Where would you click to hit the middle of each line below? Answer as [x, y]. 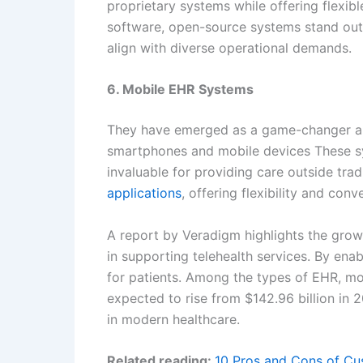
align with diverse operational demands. [229, 47]
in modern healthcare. [173, 319]
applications [144, 193]
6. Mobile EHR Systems [180, 90]
